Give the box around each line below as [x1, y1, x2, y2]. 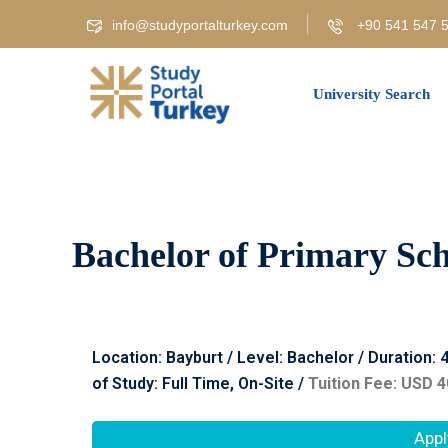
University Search [313, 86, 431, 102]
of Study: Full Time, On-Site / [92, 374, 308, 393]
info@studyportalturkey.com [112, 17, 288, 33]
